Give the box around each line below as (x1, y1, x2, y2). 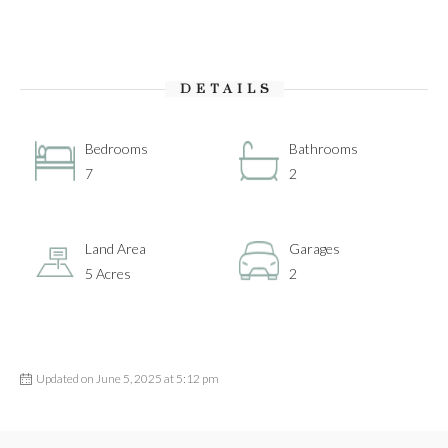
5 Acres (85, 265, 131, 282)
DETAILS (179, 81, 274, 97)
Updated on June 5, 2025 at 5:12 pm (36, 371, 219, 386)
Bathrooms (289, 140, 358, 157)
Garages (289, 240, 340, 257)
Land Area (85, 240, 146, 257)
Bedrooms (85, 140, 148, 157)
